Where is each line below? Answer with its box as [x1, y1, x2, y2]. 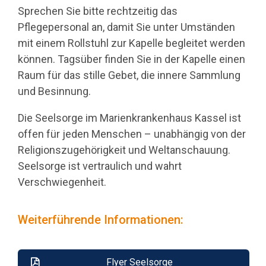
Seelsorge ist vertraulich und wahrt [18, 160, 182, 173]
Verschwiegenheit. [18, 176, 106, 189]
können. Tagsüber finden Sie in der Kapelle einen [18, 53, 245, 66]
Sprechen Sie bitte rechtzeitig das [18, 5, 178, 18]
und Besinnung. [18, 85, 91, 98]
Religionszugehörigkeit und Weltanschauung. [18, 144, 230, 157]
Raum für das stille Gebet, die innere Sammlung [18, 69, 240, 82]
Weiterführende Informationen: [18, 213, 183, 227]
